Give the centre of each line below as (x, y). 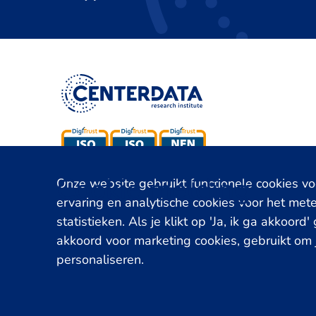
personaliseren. (100, 260)
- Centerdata (130, 291)
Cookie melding (154, 190)
